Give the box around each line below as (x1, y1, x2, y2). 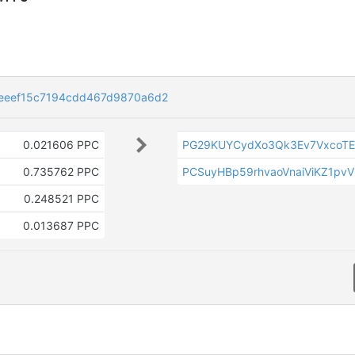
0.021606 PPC (22, 138, 99, 151)
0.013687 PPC (22, 219, 99, 232)
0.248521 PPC (23, 192, 99, 205)
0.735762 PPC (22, 165, 99, 178)
